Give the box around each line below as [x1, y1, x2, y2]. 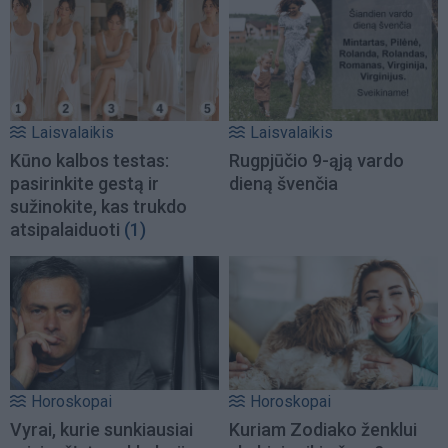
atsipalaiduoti [10, 219, 120, 241]
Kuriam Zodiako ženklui [229, 419, 417, 441]
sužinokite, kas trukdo [10, 196, 187, 218]
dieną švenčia [229, 173, 338, 195]
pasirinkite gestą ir [10, 173, 159, 195]
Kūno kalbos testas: [10, 150, 169, 172]
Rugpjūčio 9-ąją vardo [229, 150, 404, 172]
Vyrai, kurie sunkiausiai [10, 419, 193, 441]
